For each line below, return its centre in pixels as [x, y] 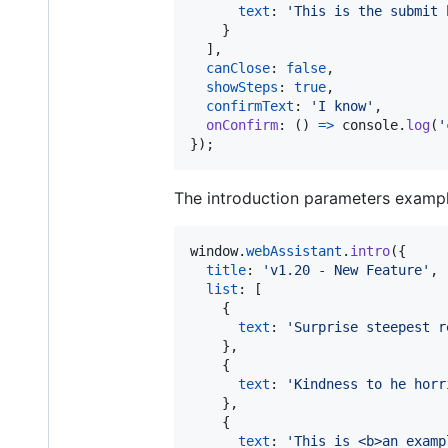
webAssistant [294, 250]
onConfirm [242, 124]
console [370, 124]
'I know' [342, 105]
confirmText [250, 105]
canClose [238, 67]
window [214, 250]
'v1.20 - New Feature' [346, 269]
